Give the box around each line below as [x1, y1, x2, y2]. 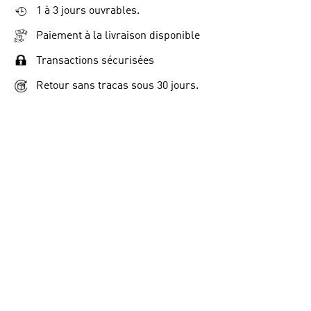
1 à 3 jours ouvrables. [28, 6, 140, 17]
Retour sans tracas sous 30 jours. [28, 81, 199, 92]
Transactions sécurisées [28, 56, 155, 67]
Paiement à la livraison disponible [28, 31, 201, 42]
